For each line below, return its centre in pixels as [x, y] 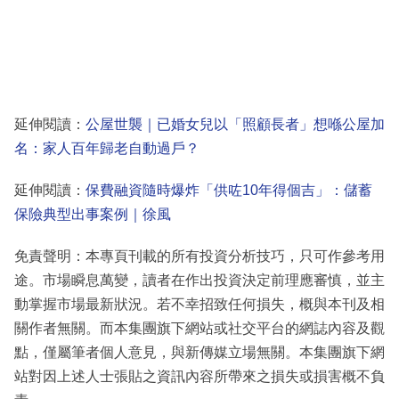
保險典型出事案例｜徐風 [93, 214]
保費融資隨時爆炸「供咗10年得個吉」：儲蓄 [229, 190]
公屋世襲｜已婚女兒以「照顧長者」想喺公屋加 [235, 124]
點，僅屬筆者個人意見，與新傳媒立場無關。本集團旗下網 [199, 352]
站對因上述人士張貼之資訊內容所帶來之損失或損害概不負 [199, 376]
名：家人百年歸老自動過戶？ [107, 148]
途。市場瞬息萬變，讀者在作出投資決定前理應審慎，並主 [199, 280]
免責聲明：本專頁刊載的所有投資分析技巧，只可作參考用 [199, 256]
